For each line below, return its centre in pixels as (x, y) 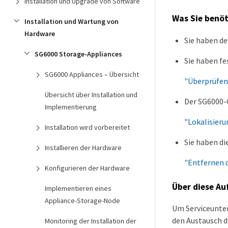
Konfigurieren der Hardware (87, 168)
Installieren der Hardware (83, 148)
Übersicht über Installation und (91, 95)
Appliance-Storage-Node (82, 201)
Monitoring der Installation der (91, 221)
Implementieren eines (78, 188)
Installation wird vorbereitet (87, 127)
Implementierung (71, 107)
